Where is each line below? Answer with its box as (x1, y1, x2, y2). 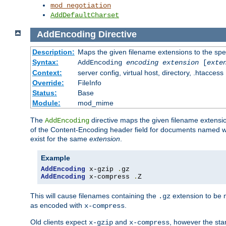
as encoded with (30, 201, 84, 209)
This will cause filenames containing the (30, 191, 158, 200)
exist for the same (30, 134, 89, 143)
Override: (32, 78, 64, 87)
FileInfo (77, 78, 101, 87)
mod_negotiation (50, 2, 111, 10)
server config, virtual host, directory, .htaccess (77, 68, 223, 77)
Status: (32, 88, 57, 97)
